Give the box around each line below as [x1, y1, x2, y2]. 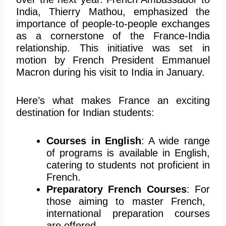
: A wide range [141, 135, 210, 146]
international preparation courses [46, 207, 210, 219]
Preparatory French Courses [46, 183, 187, 195]
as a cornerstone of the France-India [16, 30, 210, 41]
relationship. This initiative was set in [16, 42, 210, 53]
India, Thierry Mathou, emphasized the [16, 6, 210, 17]
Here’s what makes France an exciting [16, 94, 210, 106]
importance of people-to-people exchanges [16, 18, 210, 29]
